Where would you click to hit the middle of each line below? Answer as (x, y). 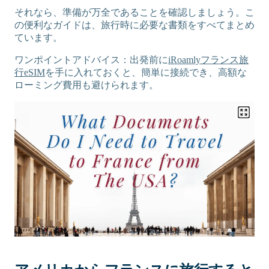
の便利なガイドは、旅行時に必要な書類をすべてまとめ (134, 25)
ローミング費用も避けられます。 (86, 85)
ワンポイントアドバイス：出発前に (91, 60)
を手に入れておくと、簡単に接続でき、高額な (146, 72)
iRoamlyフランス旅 (208, 60)
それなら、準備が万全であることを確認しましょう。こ (134, 12)
